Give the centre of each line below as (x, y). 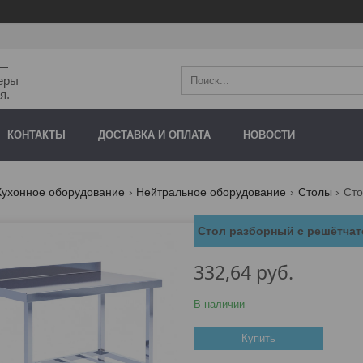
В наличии (219, 305)
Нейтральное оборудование (211, 192)
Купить (258, 339)
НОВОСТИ (269, 135)
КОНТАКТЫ (36, 135)
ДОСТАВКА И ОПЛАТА (154, 135)
